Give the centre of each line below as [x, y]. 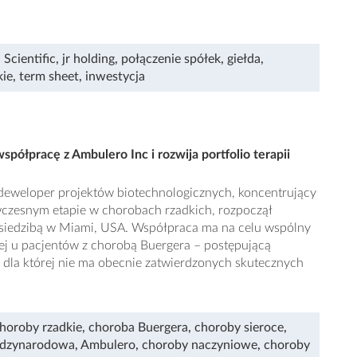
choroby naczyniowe [200, 345]
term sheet [49, 76]
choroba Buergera [138, 327]
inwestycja [115, 76]
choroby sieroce [239, 327]
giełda [244, 59]
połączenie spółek [171, 59]
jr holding [88, 59]
